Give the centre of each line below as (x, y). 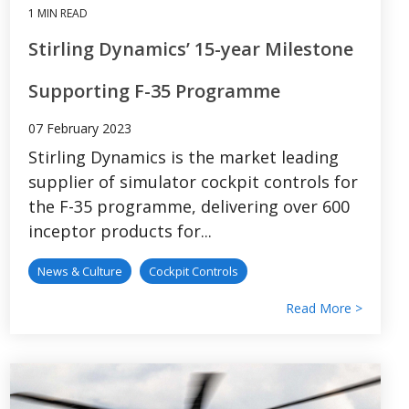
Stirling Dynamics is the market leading (184, 157)
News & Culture (80, 271)
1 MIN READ (58, 13)
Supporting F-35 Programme (154, 90)
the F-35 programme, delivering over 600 (189, 206)
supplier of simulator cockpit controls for (193, 181)
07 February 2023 (80, 128)
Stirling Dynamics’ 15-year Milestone (191, 48)
